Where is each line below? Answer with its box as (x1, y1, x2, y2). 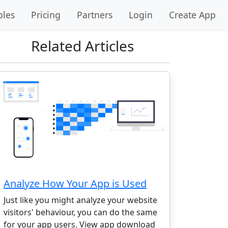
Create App (169, 9, 216, 21)
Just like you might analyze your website (4, 194, 157, 206)
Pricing (31, 9, 61, 21)
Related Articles (31, 36, 134, 55)
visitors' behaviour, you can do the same (4, 207, 157, 218)
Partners (77, 9, 112, 21)
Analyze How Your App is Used (4, 177, 147, 191)
